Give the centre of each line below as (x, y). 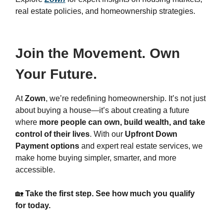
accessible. (35, 170)
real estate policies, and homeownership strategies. (105, 11)
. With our (107, 134)
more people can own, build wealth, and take (122, 122)
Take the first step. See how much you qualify (110, 194)
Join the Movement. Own (98, 54)
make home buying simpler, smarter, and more (96, 158)
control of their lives (53, 134)
